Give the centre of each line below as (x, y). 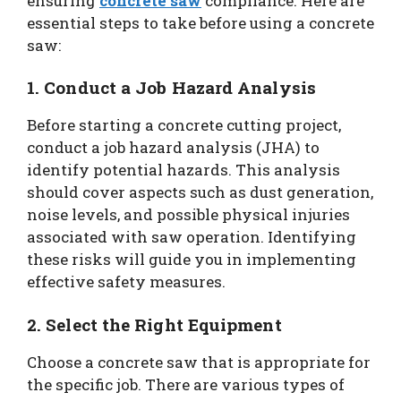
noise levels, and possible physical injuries (188, 214)
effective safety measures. (126, 282)
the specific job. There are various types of (186, 384)
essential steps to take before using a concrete (200, 22)
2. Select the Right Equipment (154, 324)
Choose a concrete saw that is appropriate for (199, 362)
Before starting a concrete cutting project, (184, 125)
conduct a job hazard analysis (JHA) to (173, 147)
